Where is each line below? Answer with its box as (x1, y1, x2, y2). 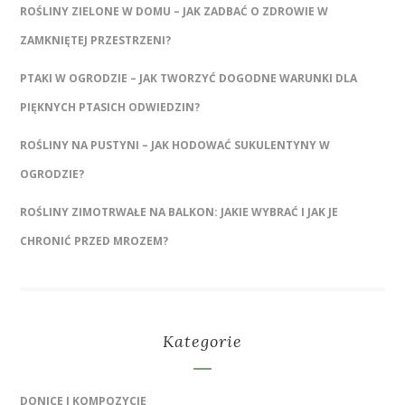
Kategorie (163, 330, 242, 352)
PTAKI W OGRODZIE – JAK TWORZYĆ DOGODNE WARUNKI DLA (20, 70, 358, 86)
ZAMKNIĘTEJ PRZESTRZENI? (20, 32, 172, 48)
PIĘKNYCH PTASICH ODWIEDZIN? (20, 99, 201, 115)
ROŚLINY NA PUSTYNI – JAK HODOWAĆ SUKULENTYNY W (20, 137, 331, 153)
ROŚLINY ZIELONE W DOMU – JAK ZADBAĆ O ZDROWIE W (20, 3, 329, 19)
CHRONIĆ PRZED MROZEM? (20, 232, 169, 249)
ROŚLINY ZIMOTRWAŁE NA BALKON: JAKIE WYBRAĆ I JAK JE (20, 203, 339, 220)
